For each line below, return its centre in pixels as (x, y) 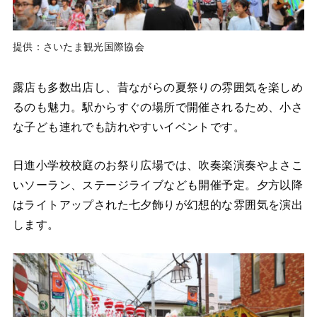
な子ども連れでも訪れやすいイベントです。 (129, 126)
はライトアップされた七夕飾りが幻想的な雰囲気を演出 (158, 205)
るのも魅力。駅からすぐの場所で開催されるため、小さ (158, 106)
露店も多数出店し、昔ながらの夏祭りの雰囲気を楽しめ (158, 87)
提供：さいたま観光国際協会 (78, 46)
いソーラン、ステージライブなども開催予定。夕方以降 (158, 185)
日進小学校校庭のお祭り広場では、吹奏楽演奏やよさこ (158, 165)
